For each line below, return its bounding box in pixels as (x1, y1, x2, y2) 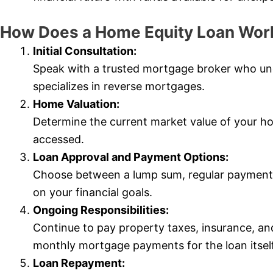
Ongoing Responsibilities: (33, 204, 169, 217)
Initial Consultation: (33, 44, 136, 58)
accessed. (33, 133, 84, 146)
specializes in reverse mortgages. (33, 80, 205, 93)
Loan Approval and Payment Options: (33, 151, 229, 164)
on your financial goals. (33, 186, 152, 199)
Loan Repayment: (33, 257, 125, 270)
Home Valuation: (33, 97, 119, 111)
